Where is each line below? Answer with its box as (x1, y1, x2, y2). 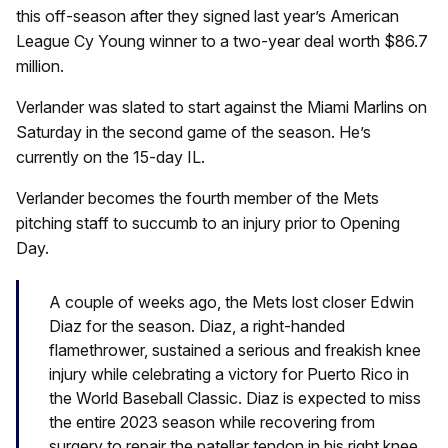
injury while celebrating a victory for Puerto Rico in (49, 364, 409, 385)
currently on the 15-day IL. (16, 146, 205, 167)
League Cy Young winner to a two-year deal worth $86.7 (16, 30, 428, 51)
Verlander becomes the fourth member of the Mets (16, 187, 379, 208)
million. (16, 55, 64, 76)
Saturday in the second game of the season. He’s (16, 121, 371, 142)
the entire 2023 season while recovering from (49, 412, 375, 433)
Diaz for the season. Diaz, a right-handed (49, 316, 345, 337)
